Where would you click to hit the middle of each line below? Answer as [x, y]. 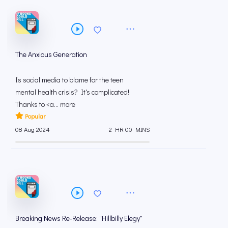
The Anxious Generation [51, 54]
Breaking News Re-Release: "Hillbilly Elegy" [79, 218]
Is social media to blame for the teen [69, 79]
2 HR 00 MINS [129, 129]
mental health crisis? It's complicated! [72, 92]
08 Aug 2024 [33, 129]
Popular [35, 116]
